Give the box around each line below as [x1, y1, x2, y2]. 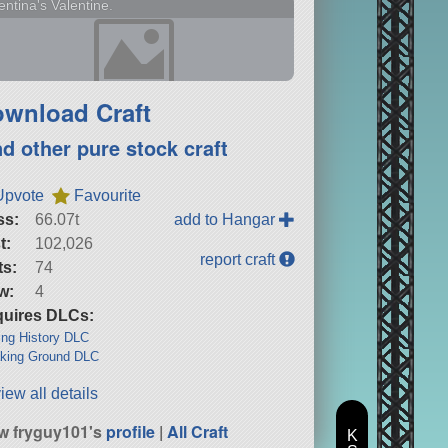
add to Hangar [174, 210, 280, 228]
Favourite [74, 186, 142, 204]
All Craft [167, 419, 229, 443]
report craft [200, 250, 280, 268]
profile [106, 419, 156, 443]
